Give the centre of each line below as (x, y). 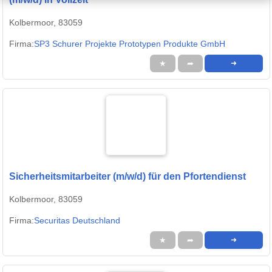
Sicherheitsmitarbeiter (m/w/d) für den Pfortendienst (127, 176)
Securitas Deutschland (77, 220)
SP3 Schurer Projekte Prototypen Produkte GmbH (130, 43)
